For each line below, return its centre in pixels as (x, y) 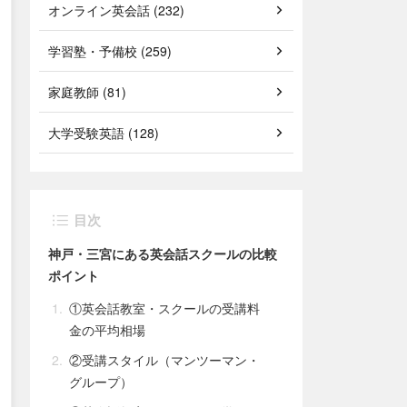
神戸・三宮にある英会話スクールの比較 (163, 253)
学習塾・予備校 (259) (110, 51)
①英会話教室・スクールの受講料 (164, 308)
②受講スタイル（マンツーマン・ (164, 360)
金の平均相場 (107, 330)
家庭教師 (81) (87, 92)
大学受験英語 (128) (104, 133)
